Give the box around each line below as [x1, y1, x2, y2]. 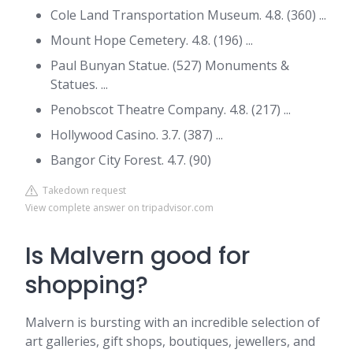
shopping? [25, 269, 148, 302]
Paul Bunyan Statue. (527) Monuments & [50, 57, 289, 74]
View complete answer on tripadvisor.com [25, 201, 214, 214]
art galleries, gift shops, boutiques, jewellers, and [25, 333, 315, 350]
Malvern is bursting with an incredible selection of [25, 314, 320, 331]
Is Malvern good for [25, 240, 250, 273]
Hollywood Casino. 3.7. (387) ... [50, 126, 223, 143]
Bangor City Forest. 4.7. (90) [50, 151, 211, 169]
